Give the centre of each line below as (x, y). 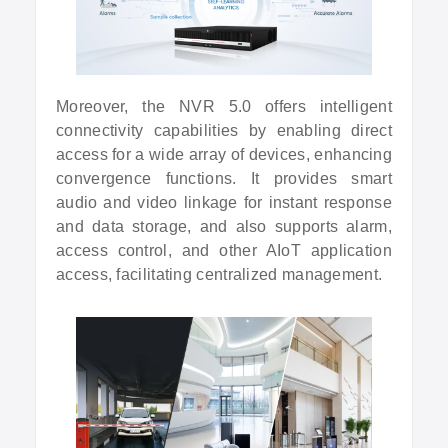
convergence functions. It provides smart (224, 178)
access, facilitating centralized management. (219, 274)
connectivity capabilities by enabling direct (224, 130)
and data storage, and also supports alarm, (224, 226)
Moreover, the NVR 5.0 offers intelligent (224, 106)
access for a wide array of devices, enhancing (224, 154)
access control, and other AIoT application (224, 250)
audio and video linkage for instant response (224, 202)
